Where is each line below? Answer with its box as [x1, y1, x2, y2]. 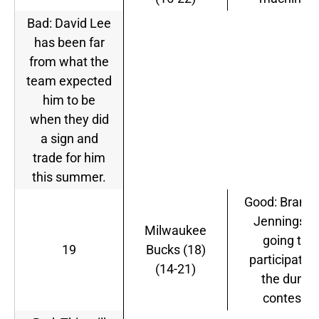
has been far [33, 35, 105, 51]
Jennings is [253, 214, 318, 229]
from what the [29, 54, 109, 70]
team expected [26, 73, 112, 89]
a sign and [40, 131, 98, 147]
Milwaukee [145, 223, 206, 239]
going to [263, 233, 308, 249]
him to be [43, 93, 95, 108]
